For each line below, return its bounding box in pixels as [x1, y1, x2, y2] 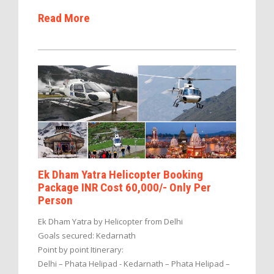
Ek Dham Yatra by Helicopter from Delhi [38, 215, 183, 227]
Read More [38, 10, 90, 25]
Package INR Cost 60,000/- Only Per [38, 180, 211, 194]
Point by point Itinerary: [38, 243, 124, 255]
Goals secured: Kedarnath [38, 229, 136, 241]
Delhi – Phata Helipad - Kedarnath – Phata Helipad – [38, 257, 230, 269]
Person [38, 193, 73, 207]
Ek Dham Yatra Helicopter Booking [38, 167, 203, 182]
